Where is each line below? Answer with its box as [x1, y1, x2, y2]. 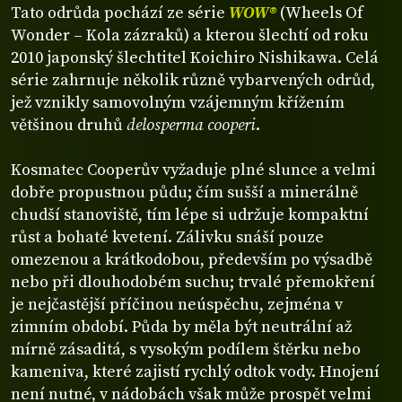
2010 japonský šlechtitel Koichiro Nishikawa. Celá [11, 47, 379, 68]
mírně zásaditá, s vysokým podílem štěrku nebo [11, 338, 361, 360]
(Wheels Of [276, 2, 363, 23]
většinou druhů [11, 114, 127, 135]
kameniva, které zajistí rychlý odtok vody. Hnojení [11, 361, 380, 382]
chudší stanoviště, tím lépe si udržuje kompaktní [11, 204, 369, 225]
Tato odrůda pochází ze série [11, 2, 229, 23]
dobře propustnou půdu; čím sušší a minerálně [11, 181, 358, 203]
